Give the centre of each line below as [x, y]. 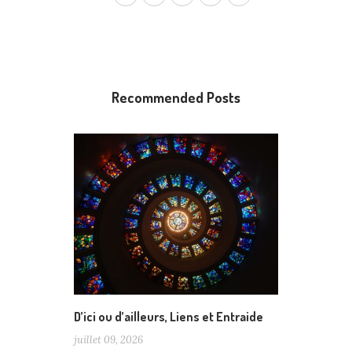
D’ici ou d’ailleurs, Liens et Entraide [169, 316]
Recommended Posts [176, 98]
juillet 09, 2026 [108, 339]
